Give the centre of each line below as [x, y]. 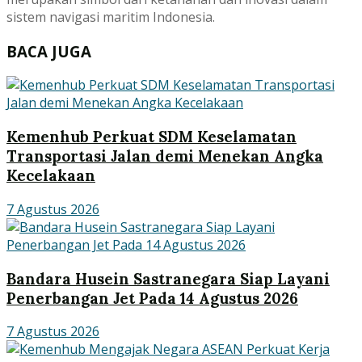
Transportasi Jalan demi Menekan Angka [165, 156]
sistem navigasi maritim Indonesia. [111, 17]
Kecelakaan [51, 176]
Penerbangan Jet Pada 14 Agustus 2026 [152, 298]
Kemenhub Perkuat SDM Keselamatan [152, 137]
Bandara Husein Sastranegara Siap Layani [168, 278]
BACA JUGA [49, 51]
